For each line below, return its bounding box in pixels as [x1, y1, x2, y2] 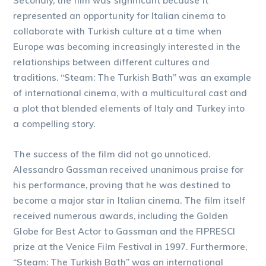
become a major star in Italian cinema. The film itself [13, 194, 246, 206]
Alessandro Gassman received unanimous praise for [13, 163, 243, 175]
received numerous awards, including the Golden [13, 210, 228, 221]
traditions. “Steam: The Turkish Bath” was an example [13, 71, 252, 83]
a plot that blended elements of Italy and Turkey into [13, 102, 245, 114]
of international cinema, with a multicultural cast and [13, 87, 248, 99]
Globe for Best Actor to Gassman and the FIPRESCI [13, 225, 235, 237]
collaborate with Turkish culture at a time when [13, 25, 221, 37]
